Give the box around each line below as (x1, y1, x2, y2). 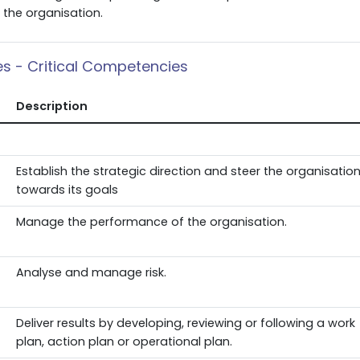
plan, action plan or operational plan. (15, 333, 232, 350)
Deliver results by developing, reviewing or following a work (15, 315, 355, 331)
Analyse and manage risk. (15, 264, 166, 280)
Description (15, 98, 88, 114)
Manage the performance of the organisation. (15, 214, 287, 230)
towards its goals (15, 182, 118, 198)
